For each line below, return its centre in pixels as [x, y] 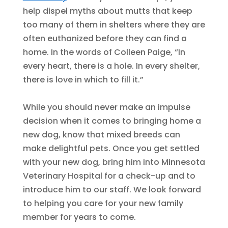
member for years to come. [79, 217]
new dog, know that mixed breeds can [101, 134]
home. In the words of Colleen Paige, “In [104, 52]
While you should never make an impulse [106, 107]
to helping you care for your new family [103, 203]
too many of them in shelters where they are [114, 24]
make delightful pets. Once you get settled [111, 148]
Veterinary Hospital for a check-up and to [109, 176]
